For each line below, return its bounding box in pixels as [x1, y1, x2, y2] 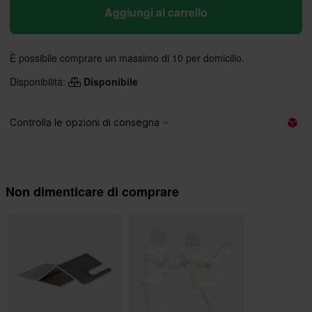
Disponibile [80, 75, 138, 88]
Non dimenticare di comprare [6, 182, 179, 201]
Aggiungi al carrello [104, 4, 208, 20]
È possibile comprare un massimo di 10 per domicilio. [10, 51, 244, 65]
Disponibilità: [10, 75, 68, 88]
